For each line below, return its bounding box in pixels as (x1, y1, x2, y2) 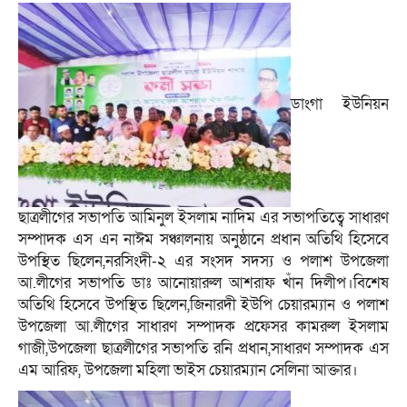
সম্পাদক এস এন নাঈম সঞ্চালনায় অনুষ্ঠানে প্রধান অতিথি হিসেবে (18, 229, 389, 251)
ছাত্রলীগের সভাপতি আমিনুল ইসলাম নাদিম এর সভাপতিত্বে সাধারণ (18, 207, 389, 229)
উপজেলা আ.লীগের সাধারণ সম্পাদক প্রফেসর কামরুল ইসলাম (18, 316, 389, 338)
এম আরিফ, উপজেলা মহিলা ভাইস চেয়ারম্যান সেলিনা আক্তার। (18, 360, 358, 382)
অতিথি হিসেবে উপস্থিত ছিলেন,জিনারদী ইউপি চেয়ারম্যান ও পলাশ (18, 294, 389, 316)
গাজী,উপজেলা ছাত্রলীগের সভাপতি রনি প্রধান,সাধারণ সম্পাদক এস (18, 338, 389, 360)
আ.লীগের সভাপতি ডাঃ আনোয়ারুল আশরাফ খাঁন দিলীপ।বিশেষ (18, 273, 389, 294)
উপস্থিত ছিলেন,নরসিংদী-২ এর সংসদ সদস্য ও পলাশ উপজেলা (18, 251, 389, 273)
